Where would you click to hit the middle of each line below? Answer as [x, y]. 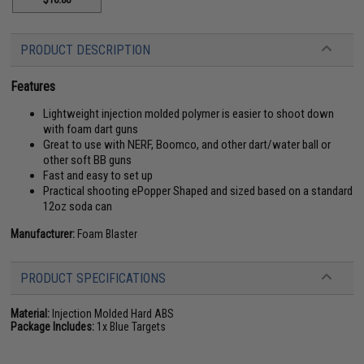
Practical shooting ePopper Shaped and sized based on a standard [198, 191]
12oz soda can [78, 206]
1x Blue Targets [130, 327]
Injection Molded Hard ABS [112, 314]
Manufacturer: [43, 234]
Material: [30, 314]
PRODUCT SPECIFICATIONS [93, 278]
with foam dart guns [91, 129]
